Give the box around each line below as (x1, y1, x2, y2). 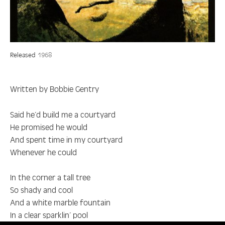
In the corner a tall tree (10, 172, 90, 182)
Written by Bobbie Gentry (10, 83, 99, 94)
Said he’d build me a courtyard (10, 108, 116, 119)
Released (10, 50, 35, 59)
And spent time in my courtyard (10, 134, 123, 144)
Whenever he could (10, 146, 77, 157)
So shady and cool (10, 184, 73, 195)
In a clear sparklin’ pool (10, 209, 88, 220)
